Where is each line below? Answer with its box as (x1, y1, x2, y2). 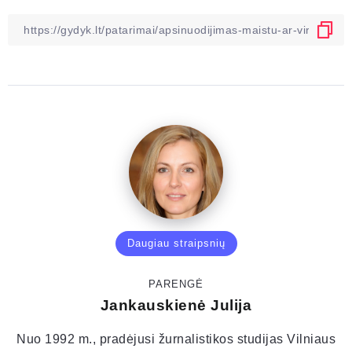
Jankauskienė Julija (100, 297, 252, 314)
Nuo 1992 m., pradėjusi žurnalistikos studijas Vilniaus (16, 332, 335, 346)
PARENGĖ (148, 278, 203, 291)
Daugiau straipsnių (126, 237, 225, 250)
